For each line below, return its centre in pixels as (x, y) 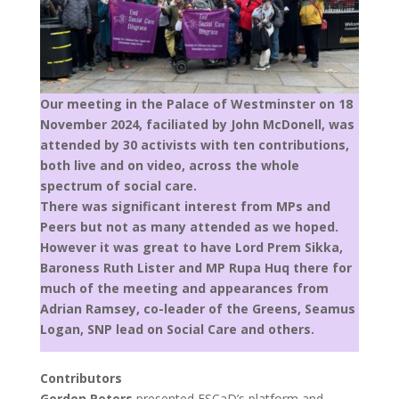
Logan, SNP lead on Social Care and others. (180, 329)
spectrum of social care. (118, 186)
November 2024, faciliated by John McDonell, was (197, 124)
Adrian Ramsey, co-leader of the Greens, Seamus (197, 309)
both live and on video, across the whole (169, 165)
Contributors (81, 378)
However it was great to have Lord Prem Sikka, (191, 247)
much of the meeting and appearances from (184, 288)
